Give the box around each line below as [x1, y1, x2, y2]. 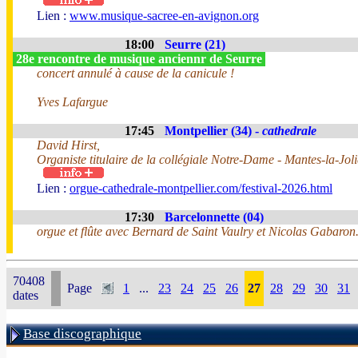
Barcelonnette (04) [165, 210, 264, 224]
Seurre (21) [165, 38, 225, 51]
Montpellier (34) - [165, 124, 262, 137]
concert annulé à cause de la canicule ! [37, 66, 234, 80]
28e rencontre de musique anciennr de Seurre [13, 52, 265, 66]
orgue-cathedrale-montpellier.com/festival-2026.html [70, 181, 332, 195]
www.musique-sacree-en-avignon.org [70, 9, 259, 22]
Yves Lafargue [37, 95, 108, 109]
